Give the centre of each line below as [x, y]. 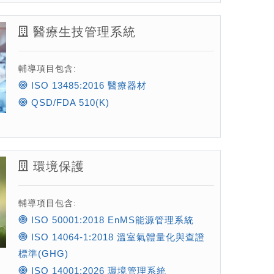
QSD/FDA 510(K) [68, 102]
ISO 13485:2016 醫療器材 [87, 85]
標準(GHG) [43, 254]
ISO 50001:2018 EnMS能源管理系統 [111, 220]
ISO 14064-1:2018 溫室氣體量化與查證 [116, 237]
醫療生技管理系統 [82, 32]
